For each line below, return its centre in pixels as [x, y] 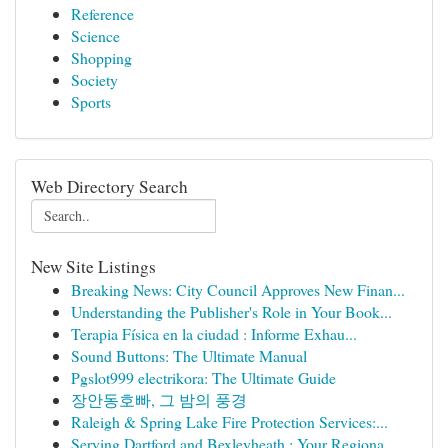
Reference [102, 13]
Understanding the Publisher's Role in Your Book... [231, 311]
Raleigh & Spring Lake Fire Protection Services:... [229, 421]
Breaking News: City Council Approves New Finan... [238, 289]
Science [95, 35]
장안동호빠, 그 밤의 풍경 [159, 399]
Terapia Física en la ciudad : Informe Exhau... [214, 333]
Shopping [101, 57]
